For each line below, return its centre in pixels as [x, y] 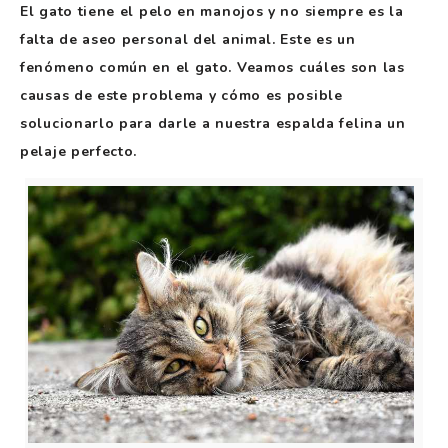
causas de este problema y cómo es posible [181, 95]
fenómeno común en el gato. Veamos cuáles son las [212, 67]
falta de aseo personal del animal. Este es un [188, 39]
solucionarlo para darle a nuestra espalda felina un [213, 123]
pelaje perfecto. [79, 151]
